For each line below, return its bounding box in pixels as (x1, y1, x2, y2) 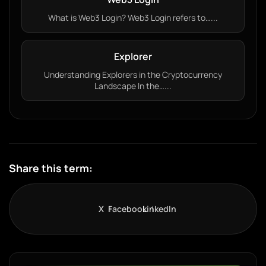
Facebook (107, 203, 147, 214)
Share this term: (9, 161, 93, 175)
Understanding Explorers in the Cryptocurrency (44, 69, 222, 80)
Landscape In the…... (94, 80, 172, 91)
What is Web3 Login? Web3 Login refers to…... (48, 12, 218, 23)
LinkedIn (142, 203, 176, 214)
